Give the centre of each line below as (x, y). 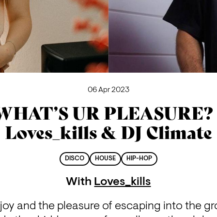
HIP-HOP (139, 159)
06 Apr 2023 (108, 90)
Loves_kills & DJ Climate (108, 133)
